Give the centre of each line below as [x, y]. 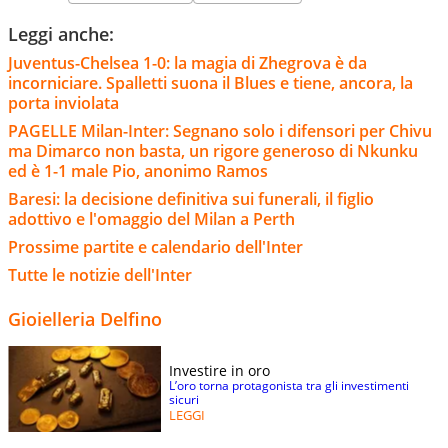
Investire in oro [219, 371]
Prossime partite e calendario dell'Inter [155, 247]
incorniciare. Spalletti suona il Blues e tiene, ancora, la [210, 83]
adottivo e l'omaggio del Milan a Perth [151, 219]
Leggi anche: [61, 34]
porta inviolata [63, 103]
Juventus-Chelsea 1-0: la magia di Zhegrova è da [187, 63]
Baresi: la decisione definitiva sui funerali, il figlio [191, 199]
